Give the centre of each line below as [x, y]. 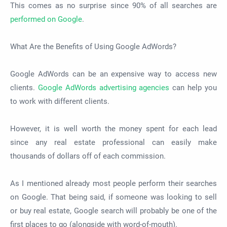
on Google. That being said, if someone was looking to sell [113, 197]
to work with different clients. [61, 102]
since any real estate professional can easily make [113, 143]
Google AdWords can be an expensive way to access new [113, 74]
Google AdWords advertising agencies [104, 88]
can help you [193, 88]
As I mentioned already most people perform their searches [113, 184]
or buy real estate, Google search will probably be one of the [113, 211]
